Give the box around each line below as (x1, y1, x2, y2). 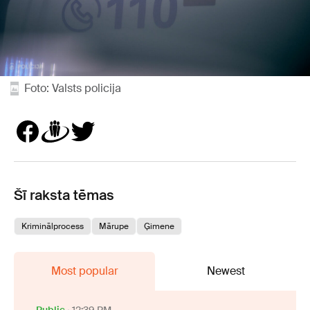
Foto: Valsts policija (24, 80, 121, 95)
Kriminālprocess (21, 220, 84, 232)
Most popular (51, 263, 118, 278)
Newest (206, 263, 245, 278)
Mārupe (99, 220, 129, 232)
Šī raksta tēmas (14, 185, 114, 204)
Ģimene (144, 220, 174, 232)
